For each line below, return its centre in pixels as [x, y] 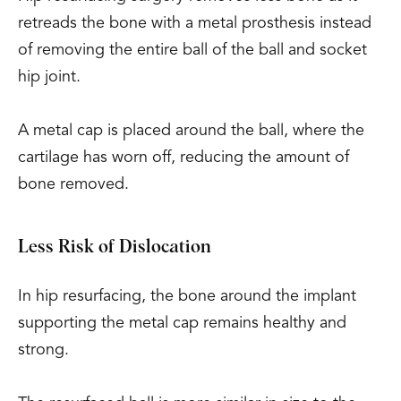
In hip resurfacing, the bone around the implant [187, 296]
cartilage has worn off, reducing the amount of [183, 158]
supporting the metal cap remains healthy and [182, 323]
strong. [43, 350]
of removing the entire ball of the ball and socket [192, 50]
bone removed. [73, 184]
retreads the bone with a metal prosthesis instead [195, 23]
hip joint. [49, 77]
